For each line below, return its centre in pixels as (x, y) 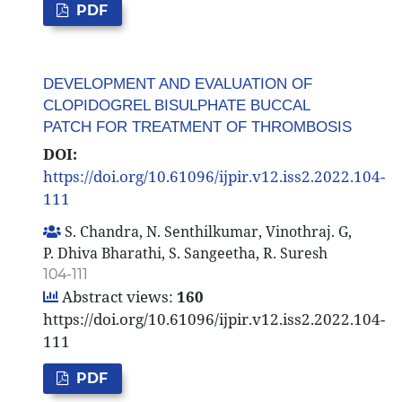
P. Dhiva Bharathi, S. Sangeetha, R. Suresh (185, 253)
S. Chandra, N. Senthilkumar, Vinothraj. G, (206, 231)
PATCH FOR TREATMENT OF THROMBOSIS (197, 127)
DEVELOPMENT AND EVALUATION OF (177, 84)
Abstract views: (115, 296)
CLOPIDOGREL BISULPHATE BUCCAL (176, 106)
